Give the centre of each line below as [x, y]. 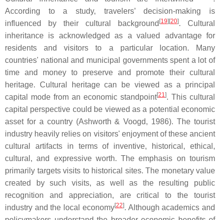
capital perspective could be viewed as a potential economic [110, 109]
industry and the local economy [60, 207]
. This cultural [191, 97]
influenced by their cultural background [82, 23]
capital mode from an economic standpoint [81, 97]
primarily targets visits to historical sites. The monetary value [110, 171]
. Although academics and [170, 207]
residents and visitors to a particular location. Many [110, 48]
